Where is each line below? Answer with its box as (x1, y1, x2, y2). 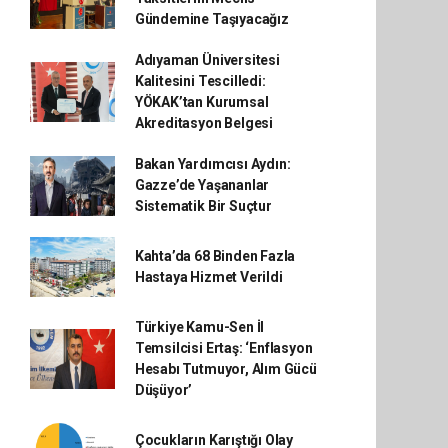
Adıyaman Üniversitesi (134, 52, 280, 68)
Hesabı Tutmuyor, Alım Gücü (134, 361, 317, 377)
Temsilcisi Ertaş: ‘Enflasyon (134, 340, 313, 356)
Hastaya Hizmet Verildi (134, 269, 283, 285)
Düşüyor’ (134, 382, 193, 398)
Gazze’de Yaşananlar (134, 177, 270, 193)
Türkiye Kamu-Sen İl (134, 319, 265, 335)
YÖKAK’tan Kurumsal (134, 94, 269, 110)
